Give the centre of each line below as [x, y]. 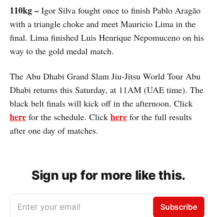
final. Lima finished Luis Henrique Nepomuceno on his [107, 37]
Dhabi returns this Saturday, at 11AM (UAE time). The [107, 89]
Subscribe [178, 207]
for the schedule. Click [68, 116]
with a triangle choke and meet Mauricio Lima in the [103, 23]
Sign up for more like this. [108, 175]
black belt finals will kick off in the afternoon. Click [101, 103]
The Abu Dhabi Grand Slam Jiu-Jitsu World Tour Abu [105, 76]
